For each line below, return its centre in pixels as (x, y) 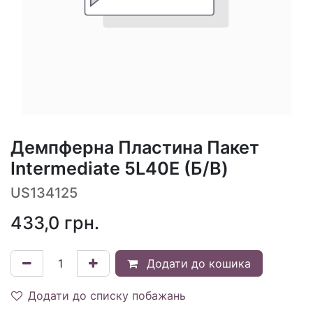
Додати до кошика (197, 263)
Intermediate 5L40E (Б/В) (119, 168)
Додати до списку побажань (107, 295)
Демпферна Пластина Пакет (135, 147)
